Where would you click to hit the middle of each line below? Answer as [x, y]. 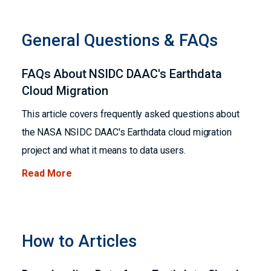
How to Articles [79, 241]
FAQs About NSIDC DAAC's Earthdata [122, 74]
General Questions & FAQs [120, 41]
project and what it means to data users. [104, 150]
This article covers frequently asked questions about [131, 114]
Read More [47, 173]
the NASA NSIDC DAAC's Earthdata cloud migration [127, 132]
